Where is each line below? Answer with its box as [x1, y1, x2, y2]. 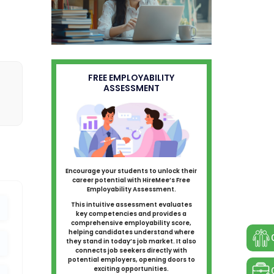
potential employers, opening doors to [67, 255, 195, 265]
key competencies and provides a [76, 209, 187, 219]
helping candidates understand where [68, 228, 194, 237]
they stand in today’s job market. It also [66, 237, 197, 246]
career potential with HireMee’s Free [72, 176, 191, 185]
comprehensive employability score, [71, 218, 192, 228]
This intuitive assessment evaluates [70, 200, 192, 210]
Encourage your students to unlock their [65, 166, 198, 176]
